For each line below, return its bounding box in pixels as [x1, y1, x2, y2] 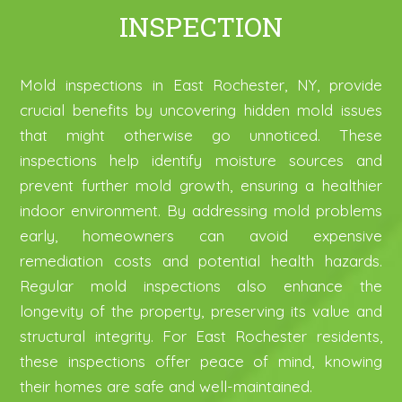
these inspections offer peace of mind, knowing [20, 352, 382, 371]
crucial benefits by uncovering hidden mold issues [20, 100, 382, 120]
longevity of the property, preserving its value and [20, 301, 382, 321]
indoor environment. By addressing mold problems [20, 201, 382, 221]
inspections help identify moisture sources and [20, 151, 382, 170]
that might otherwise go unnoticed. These [20, 126, 382, 145]
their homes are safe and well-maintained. [20, 377, 313, 397]
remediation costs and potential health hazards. [20, 251, 382, 271]
